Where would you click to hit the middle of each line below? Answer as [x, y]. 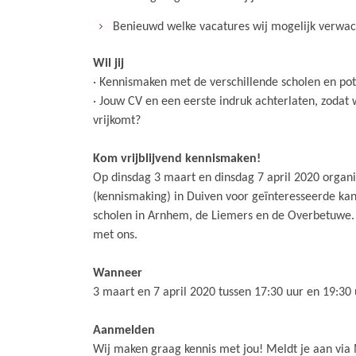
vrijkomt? [117, 121]
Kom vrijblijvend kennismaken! [177, 159]
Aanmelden [124, 331]
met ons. [115, 235]
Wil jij [108, 64]
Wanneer [118, 273]
